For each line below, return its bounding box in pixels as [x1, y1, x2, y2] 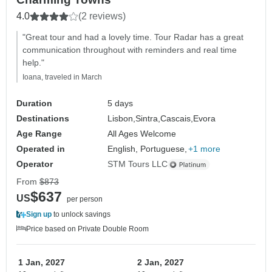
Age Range [16, 129, 62, 139]
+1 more [188, 144, 221, 154]
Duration [16, 98, 52, 109]
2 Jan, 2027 [137, 257, 184, 268]
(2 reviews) [78, 11, 126, 22]
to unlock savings [52, 210, 110, 219]
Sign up [26, 210, 52, 219]
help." [22, 58, 44, 68]
